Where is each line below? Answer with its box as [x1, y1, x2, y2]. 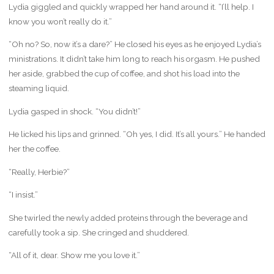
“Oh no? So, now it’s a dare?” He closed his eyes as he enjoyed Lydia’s [8, 39, 261, 50]
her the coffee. [8, 144, 61, 154]
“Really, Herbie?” [8, 166, 70, 177]
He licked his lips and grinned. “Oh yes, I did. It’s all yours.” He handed [8, 129, 265, 139]
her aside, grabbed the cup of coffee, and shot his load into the [8, 68, 240, 79]
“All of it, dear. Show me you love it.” [8, 250, 140, 261]
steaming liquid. [8, 83, 69, 94]
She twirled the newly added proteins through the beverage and [8, 212, 248, 223]
